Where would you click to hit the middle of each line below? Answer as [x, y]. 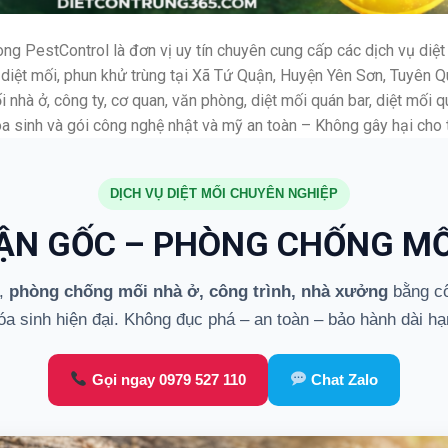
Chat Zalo [342, 379]
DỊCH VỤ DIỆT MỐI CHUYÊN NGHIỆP [224, 193]
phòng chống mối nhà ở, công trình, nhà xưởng [198, 291]
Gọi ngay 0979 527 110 [166, 379]
